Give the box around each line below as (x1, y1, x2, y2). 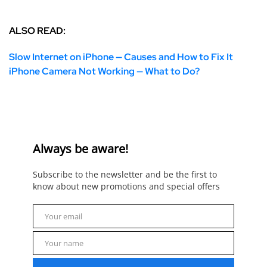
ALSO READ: (9, 24, 66, 38)
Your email (45, 211, 82, 222)
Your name (45, 238, 83, 249)
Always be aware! (33, 141, 128, 157)
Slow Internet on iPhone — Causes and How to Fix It (9, 51, 233, 64)
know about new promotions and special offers (33, 181, 220, 193)
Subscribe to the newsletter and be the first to (33, 169, 217, 181)
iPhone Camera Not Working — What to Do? (9, 65, 200, 78)
